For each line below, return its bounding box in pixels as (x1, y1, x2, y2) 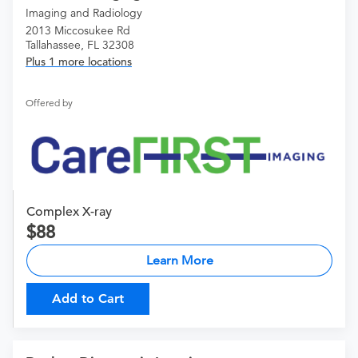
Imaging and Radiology (26, 6, 142, 21)
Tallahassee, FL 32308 (26, 38, 134, 53)
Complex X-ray (26, 203, 112, 220)
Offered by (26, 97, 73, 109)
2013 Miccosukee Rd (26, 23, 130, 38)
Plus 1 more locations (26, 54, 132, 70)
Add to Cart (52, 290, 124, 306)
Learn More (145, 252, 213, 268)
